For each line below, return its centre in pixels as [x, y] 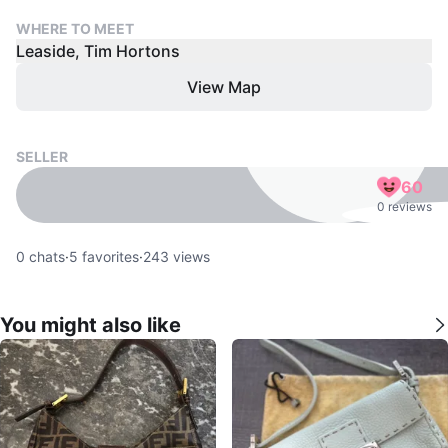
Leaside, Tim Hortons [98, 51]
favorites [108, 256]
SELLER [42, 156]
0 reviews [404, 206]
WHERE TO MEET [75, 28]
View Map [224, 87]
